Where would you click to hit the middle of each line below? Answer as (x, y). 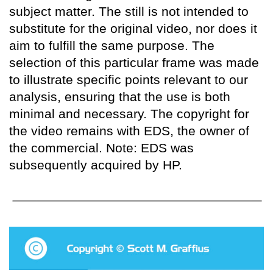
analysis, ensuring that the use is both (120, 96)
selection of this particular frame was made (134, 62)
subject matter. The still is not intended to (129, 11)
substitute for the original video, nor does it (133, 28)
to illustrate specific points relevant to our (129, 79)
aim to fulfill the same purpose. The (112, 45)
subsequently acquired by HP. (96, 165)
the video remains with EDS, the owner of (129, 130)
